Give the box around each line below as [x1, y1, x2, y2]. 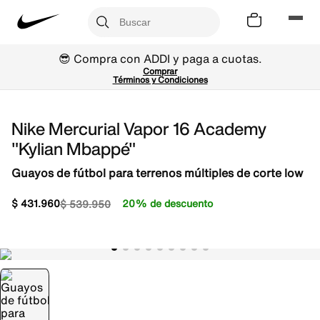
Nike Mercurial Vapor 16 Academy [11, 116, 266, 141]
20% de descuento [122, 196, 213, 211]
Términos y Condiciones [112, 74, 208, 86]
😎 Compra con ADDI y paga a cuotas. [58, 50, 262, 67]
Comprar [143, 65, 177, 77]
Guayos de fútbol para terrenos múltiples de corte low [11, 164, 303, 181]
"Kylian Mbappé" [11, 136, 136, 161]
